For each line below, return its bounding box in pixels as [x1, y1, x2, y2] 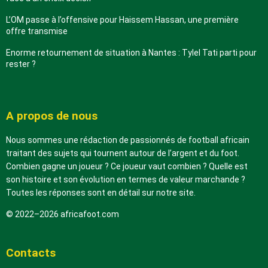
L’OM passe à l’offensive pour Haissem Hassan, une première [6, 14, 239, 25]
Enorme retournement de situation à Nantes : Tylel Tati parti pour [6, 47, 257, 57]
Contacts [6, 245, 56, 260]
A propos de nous [6, 108, 98, 123]
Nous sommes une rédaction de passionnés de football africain [6, 135, 249, 145]
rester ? [6, 59, 36, 69]
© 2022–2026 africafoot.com [6, 209, 119, 219]
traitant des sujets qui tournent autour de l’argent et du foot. [6, 148, 239, 158]
